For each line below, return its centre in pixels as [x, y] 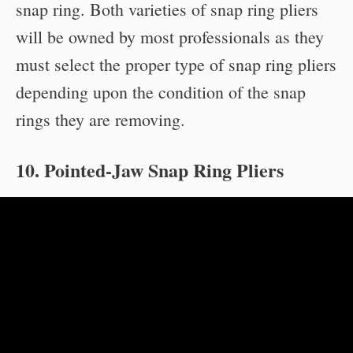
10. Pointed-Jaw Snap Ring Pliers [150, 169]
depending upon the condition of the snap [161, 91]
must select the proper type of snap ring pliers [176, 64]
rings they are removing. [100, 119]
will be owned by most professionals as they [170, 36]
